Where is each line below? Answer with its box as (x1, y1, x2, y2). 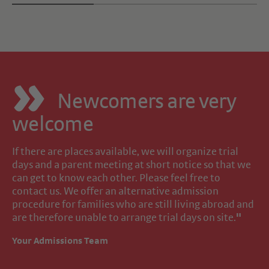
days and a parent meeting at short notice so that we (12, 160, 251, 171)
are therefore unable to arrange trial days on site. (12, 213, 236, 224)
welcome (12, 113, 93, 136)
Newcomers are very (57, 91, 237, 113)
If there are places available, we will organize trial (12, 147, 238, 158)
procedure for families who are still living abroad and (12, 199, 254, 211)
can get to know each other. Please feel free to (12, 173, 220, 184)
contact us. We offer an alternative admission (12, 186, 219, 198)
